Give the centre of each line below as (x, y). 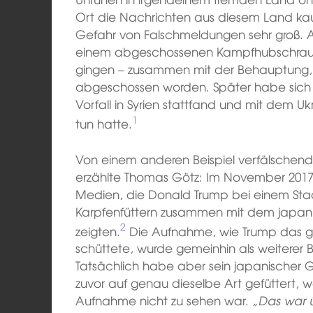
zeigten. (98, 231)
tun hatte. (104, 124)
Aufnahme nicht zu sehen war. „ (167, 300)
